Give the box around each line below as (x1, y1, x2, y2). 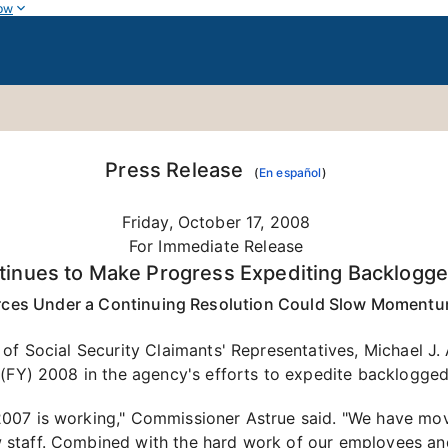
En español (258, 165, 322, 180)
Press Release (105, 158, 254, 182)
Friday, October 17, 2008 (121, 212, 311, 232)
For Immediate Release (128, 236, 304, 256)
